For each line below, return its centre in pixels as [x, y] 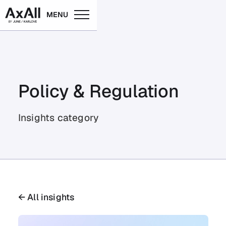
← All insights [46, 197]
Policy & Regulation [98, 91]
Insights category [58, 118]
